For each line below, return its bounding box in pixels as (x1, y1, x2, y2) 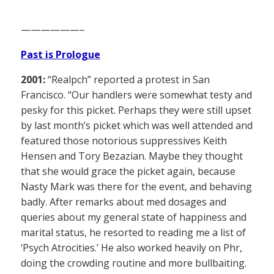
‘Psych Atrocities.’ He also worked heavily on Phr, (21, 240, 242, 254)
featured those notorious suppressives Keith (21, 133, 227, 147)
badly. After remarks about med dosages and (21, 194, 226, 209)
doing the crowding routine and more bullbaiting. (21, 256, 246, 270)
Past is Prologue (21, 47, 100, 61)
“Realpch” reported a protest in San (45, 72, 210, 86)
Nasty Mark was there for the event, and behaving (21, 179, 252, 193)
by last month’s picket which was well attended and (21, 118, 253, 132)
